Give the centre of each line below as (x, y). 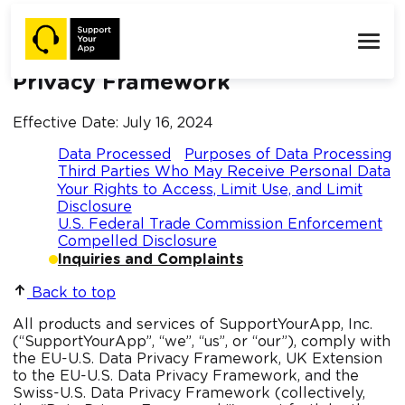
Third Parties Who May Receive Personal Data (224, 172)
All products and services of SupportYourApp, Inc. (193, 325)
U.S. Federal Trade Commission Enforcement (220, 224)
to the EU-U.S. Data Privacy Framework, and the (186, 377)
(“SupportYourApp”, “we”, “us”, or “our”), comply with (202, 342)
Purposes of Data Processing (288, 154)
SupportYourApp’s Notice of (172, 30)
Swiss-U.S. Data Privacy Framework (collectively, (189, 394)
